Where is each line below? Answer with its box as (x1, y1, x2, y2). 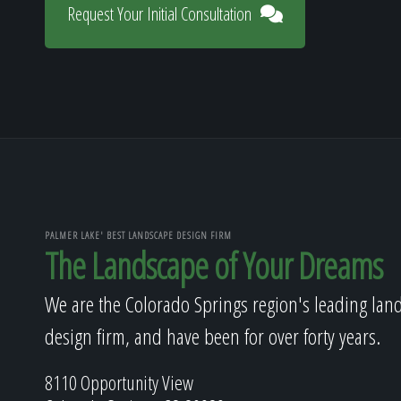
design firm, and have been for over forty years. (45, 321, 380, 351)
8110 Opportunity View (45, 369, 193, 396)
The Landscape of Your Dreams (45, 241, 382, 290)
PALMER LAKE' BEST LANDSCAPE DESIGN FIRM (45, 227, 232, 242)
